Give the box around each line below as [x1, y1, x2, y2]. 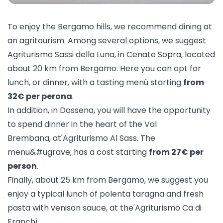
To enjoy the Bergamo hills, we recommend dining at [7, 21, 212, 32]
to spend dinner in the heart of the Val [7, 118, 157, 130]
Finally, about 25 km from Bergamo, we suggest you [7, 174, 208, 186]
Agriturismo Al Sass [63, 132, 137, 144]
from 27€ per [149, 146, 204, 158]
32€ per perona [7, 91, 72, 102]
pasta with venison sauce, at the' [7, 202, 135, 214]
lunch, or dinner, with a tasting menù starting [7, 77, 183, 88]
